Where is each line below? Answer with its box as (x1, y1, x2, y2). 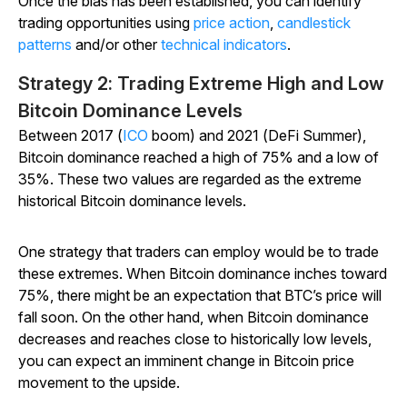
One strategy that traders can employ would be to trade (18, 243, 379, 262)
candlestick (277, 14, 351, 33)
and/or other (72, 35, 161, 55)
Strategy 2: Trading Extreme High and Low (18, 73, 384, 95)
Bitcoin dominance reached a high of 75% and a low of (18, 148, 379, 167)
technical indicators (161, 35, 287, 55)
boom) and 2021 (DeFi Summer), (148, 126, 366, 145)
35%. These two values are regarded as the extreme (18, 170, 362, 189)
